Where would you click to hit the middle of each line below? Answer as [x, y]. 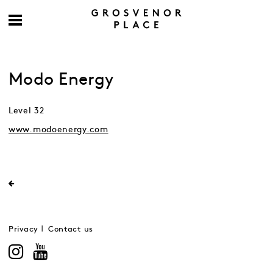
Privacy [23, 229]
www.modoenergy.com [58, 129]
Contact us [70, 229]
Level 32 [27, 111]
